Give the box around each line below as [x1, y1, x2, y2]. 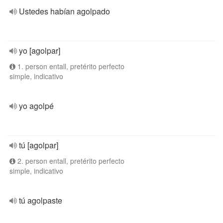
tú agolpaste [19, 195, 62, 206]
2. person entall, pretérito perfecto [15, 156, 124, 166]
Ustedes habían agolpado [19, 5, 110, 17]
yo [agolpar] [19, 45, 60, 56]
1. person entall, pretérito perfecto [15, 61, 124, 71]
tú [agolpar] [19, 139, 58, 151]
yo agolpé [19, 100, 54, 111]
